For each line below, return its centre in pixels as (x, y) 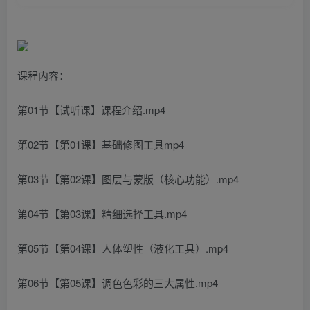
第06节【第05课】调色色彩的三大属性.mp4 (118, 282)
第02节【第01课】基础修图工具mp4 (101, 144)
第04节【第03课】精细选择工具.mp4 (102, 213)
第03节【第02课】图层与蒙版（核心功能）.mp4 (128, 179)
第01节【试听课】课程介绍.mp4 (91, 109)
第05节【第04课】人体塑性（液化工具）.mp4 (123, 248)
